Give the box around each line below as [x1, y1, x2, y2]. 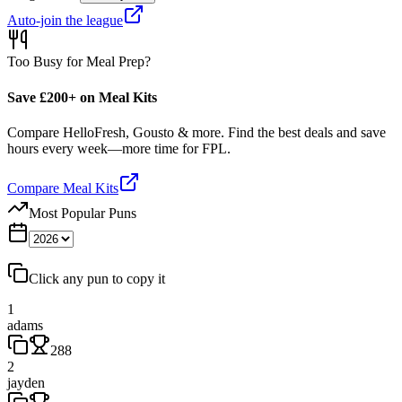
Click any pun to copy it [29, 270, 165, 286]
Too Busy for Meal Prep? [7, 54, 151, 70]
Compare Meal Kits [7, 179, 118, 196]
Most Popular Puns [29, 205, 136, 221]
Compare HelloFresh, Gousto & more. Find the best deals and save [7, 124, 386, 140]
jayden [7, 374, 45, 390]
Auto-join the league [7, 13, 123, 29]
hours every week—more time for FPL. [7, 140, 231, 156]
